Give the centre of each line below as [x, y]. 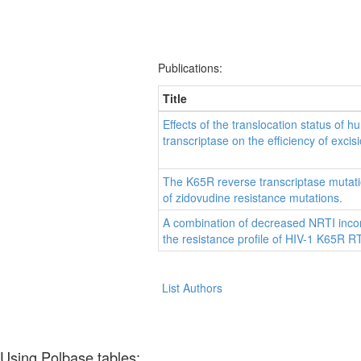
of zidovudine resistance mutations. [253, 197]
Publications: [190, 68]
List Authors [192, 287]
